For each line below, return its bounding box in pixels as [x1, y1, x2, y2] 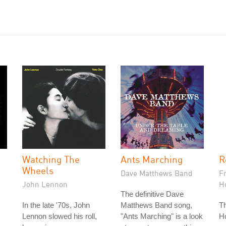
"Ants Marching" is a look [121, 212, 203, 220]
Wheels [22, 164, 53, 176]
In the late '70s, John [22, 201, 90, 209]
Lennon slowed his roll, [22, 212, 97, 220]
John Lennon [22, 180, 68, 189]
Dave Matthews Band [121, 168, 192, 178]
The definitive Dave [121, 190, 184, 198]
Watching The [22, 153, 80, 165]
